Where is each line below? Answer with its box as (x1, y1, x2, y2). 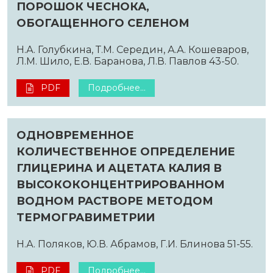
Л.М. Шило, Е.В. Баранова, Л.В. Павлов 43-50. (16, 55, 239, 67)
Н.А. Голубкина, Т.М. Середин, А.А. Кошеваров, (16, 43, 249, 55)
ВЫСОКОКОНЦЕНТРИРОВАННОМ (16, 177, 225, 191)
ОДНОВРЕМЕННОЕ (16, 128, 134, 142)
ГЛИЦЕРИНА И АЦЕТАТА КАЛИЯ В (16, 161, 222, 175)
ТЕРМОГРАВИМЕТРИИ (16, 210, 155, 224)
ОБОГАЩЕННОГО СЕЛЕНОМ (16, 16, 190, 30)
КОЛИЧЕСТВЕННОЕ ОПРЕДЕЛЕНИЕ (16, 144, 235, 158)
